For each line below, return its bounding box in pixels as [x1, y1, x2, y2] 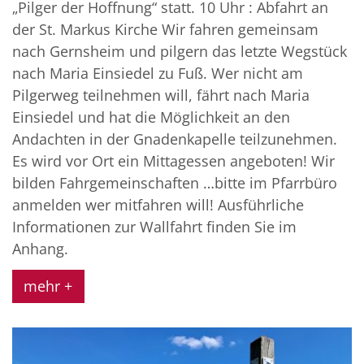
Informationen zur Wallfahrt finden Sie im [12, 216, 297, 236]
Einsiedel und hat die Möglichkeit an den [12, 106, 290, 127]
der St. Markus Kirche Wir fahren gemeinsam [12, 19, 318, 39]
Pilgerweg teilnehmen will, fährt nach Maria [12, 84, 310, 105]
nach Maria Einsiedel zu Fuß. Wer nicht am [12, 63, 303, 83]
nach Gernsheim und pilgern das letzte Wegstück [12, 41, 347, 61]
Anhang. [12, 238, 68, 258]
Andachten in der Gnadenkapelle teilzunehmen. [12, 128, 337, 149]
